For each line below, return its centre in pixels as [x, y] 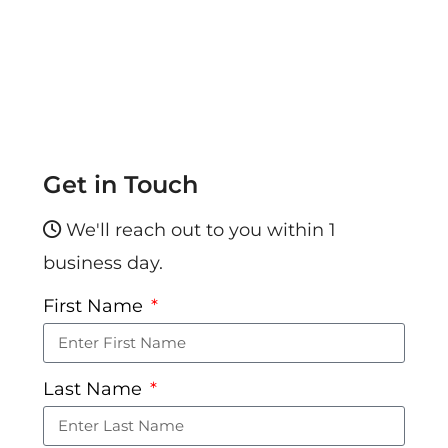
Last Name [94, 388]
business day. [102, 262]
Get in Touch [120, 184]
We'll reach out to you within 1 [198, 229]
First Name [95, 305]
